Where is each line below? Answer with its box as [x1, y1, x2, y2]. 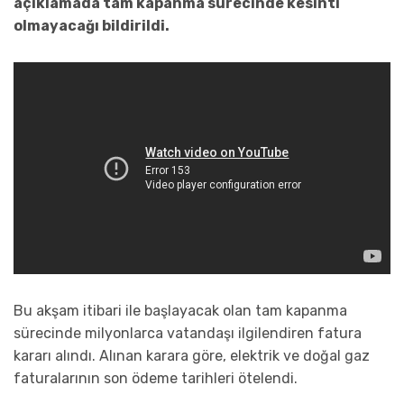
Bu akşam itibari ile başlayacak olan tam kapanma [14, 302, 347, 320]
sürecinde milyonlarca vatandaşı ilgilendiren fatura [14, 325, 362, 343]
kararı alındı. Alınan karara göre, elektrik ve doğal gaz [14, 347, 370, 365]
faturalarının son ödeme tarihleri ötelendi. [14, 370, 298, 388]
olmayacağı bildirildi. [14, 17, 170, 35]
